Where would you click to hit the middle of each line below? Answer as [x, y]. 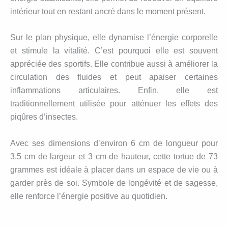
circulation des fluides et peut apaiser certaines [114, 77]
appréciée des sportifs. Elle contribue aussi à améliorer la [114, 64]
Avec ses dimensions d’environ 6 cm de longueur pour [114, 143]
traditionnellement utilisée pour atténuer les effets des [114, 104]
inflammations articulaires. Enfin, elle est [114, 91]
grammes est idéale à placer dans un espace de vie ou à [114, 169]
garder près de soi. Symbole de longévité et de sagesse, [114, 183]
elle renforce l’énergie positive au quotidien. [89, 196]
